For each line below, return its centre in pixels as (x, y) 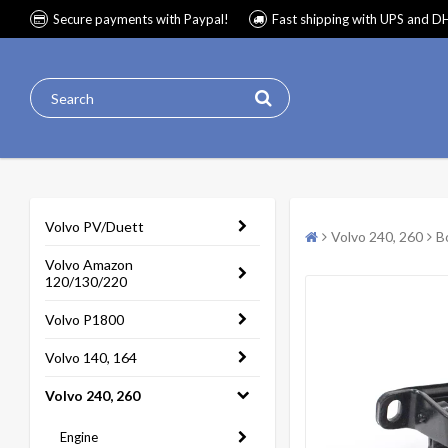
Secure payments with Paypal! (141, 19)
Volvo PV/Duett (94, 226)
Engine (79, 437)
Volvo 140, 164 (91, 357)
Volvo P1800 (84, 319)
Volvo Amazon (89, 264)
